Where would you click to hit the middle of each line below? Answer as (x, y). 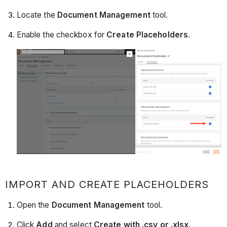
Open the (34, 205)
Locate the (37, 15)
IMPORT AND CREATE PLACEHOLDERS (107, 184)
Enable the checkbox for (62, 35)
